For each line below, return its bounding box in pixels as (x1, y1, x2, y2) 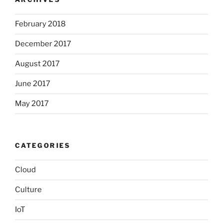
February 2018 (15, 19, 66, 29)
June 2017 (15, 79, 50, 89)
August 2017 (15, 59, 60, 69)
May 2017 (15, 99, 49, 109)
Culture (15, 185, 42, 195)
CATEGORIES (15, 141, 71, 150)
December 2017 (15, 39, 71, 49)
